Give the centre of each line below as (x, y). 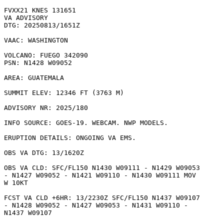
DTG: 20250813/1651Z (42, 25)
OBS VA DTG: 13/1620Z (44, 153)
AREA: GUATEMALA (34, 78)
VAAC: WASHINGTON (36, 40)
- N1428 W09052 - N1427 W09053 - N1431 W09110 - (96, 205)
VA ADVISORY (26, 18)
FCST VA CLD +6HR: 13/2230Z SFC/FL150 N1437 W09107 (102, 198)
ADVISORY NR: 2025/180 (46, 108)
